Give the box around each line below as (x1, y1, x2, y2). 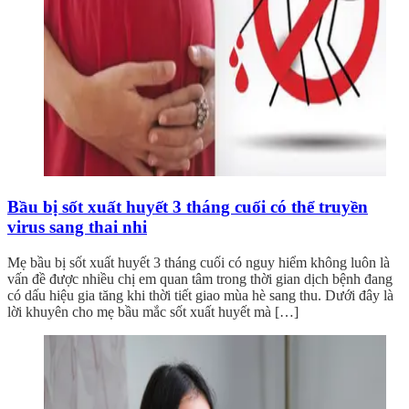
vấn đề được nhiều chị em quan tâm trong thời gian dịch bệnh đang (7, 270, 393, 287)
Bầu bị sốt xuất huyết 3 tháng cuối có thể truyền (7, 196, 368, 216)
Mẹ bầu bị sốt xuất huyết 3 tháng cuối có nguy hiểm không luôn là (7, 254, 390, 270)
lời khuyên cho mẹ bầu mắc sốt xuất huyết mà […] (7, 303, 299, 320)
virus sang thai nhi (7, 216, 147, 236)
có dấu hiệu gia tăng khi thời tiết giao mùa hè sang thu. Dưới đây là (7, 287, 393, 303)
